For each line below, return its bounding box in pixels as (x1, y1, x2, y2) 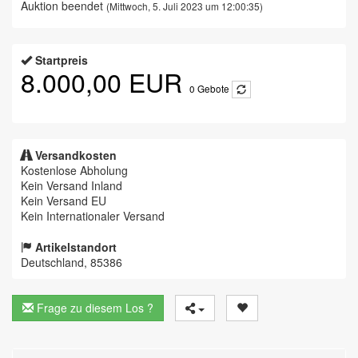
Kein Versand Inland (21, 177, 122, 194)
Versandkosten (35, 147, 117, 164)
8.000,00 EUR (21, 62, 189, 100)
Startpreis (35, 51, 88, 68)
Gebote (195, 82, 229, 95)
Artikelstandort (35, 239, 117, 256)
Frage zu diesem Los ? (34, 300, 153, 316)
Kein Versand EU (21, 193, 106, 209)
